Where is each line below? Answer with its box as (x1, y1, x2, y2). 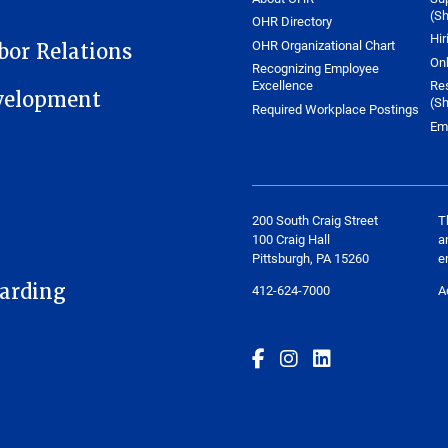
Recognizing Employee (252, 59, 380, 78)
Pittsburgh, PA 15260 (252, 248, 370, 267)
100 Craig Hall (252, 229, 331, 248)
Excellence (252, 76, 314, 95)
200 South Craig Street (252, 210, 379, 229)
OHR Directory (252, 12, 333, 31)
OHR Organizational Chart (252, 35, 396, 54)
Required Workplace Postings (252, 99, 420, 118)
